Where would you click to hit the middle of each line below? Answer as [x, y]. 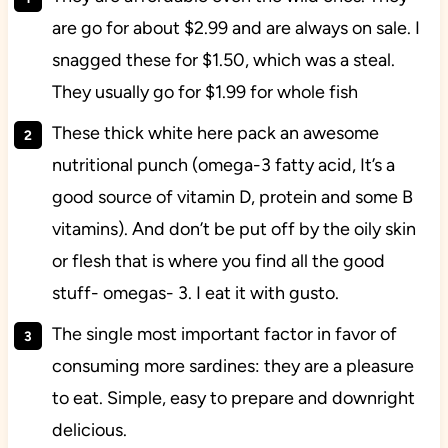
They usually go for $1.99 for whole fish [204, 92]
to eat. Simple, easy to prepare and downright [233, 398]
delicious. [89, 430]
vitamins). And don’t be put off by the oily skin [233, 229]
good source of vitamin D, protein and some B [232, 197]
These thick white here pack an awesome [215, 133]
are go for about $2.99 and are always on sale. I [235, 28]
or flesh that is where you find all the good [218, 261]
